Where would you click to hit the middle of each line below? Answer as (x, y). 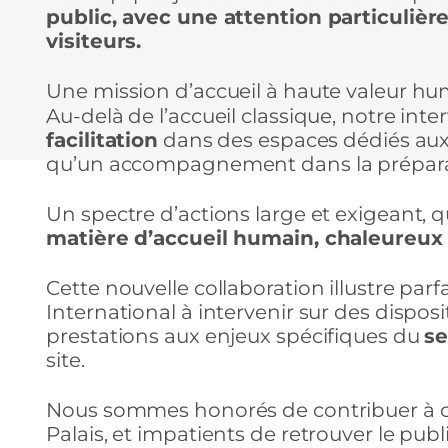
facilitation (102, 139)
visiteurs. (94, 40)
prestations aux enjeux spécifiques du (235, 335)
